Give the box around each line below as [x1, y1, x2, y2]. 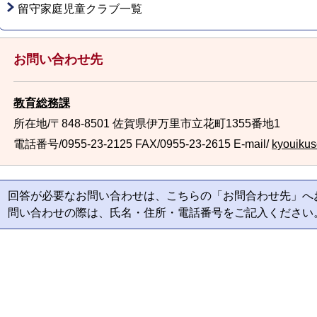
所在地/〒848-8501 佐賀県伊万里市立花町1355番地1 [13, 117, 280, 129]
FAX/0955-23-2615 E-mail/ [132, 138, 272, 150]
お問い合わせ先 [13, 52, 103, 67]
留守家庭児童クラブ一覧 [18, 3, 142, 15]
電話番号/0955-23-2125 [13, 138, 132, 150]
